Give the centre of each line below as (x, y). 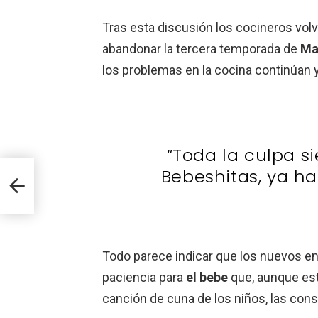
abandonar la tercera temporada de (201, 49)
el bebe (207, 277)
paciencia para (144, 277)
